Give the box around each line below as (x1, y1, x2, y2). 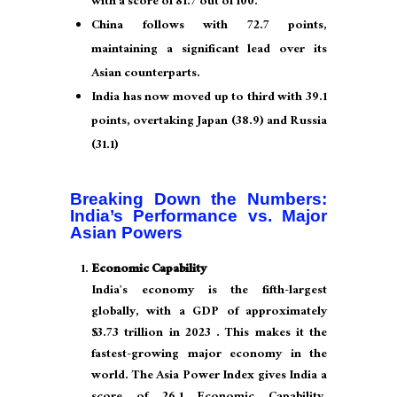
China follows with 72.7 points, (91, 14, 327, 40)
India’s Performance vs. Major (70, 206, 327, 226)
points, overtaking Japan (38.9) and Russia (91, 110, 327, 136)
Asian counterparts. (91, 62, 200, 88)
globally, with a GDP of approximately (91, 300, 327, 326)
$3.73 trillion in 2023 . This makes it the (91, 322, 327, 347)
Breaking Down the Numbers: (70, 190, 327, 209)
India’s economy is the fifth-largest (91, 279, 327, 305)
